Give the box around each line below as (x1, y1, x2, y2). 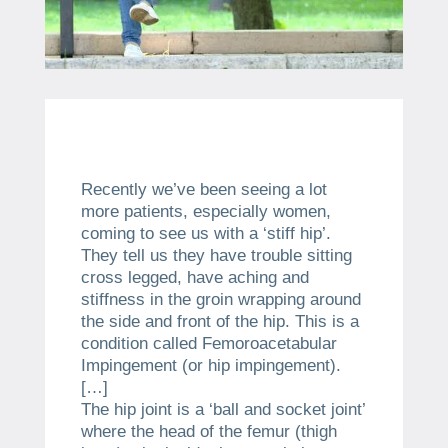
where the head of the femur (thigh (80, 422, 337, 442)
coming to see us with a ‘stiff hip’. (80, 224, 331, 244)
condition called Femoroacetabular (80, 334, 337, 354)
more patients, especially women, (80, 202, 331, 222)
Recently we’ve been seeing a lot (80, 180, 327, 200)
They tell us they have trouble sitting (80, 246, 352, 266)
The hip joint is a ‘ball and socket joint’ (80, 400, 365, 420)
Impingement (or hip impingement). (80, 356, 341, 376)
